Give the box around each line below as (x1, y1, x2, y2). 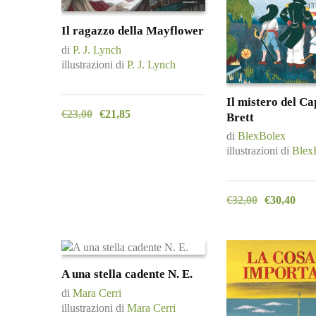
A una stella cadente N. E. (61, 267, 193, 281)
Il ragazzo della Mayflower (61, 24, 204, 38)
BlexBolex (238, 129, 286, 142)
